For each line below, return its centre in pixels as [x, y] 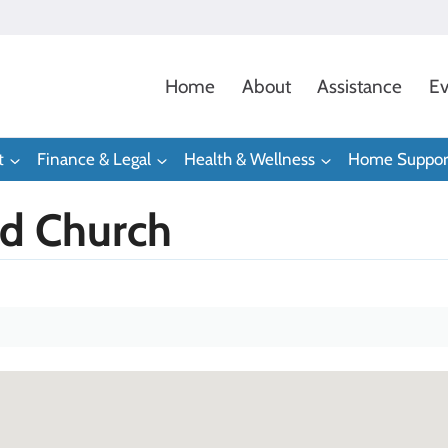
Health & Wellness [249, 159]
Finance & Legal [94, 159]
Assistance [360, 86]
